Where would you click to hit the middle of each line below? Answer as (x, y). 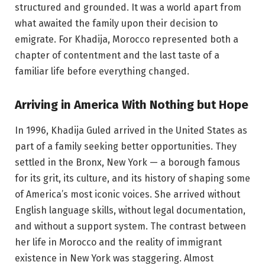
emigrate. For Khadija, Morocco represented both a (127, 39)
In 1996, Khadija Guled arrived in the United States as (131, 131)
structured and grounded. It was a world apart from (128, 7)
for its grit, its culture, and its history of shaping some (132, 179)
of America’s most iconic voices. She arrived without (127, 195)
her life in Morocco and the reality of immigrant (118, 243)
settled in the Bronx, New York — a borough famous (127, 163)
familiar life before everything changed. (102, 71)
